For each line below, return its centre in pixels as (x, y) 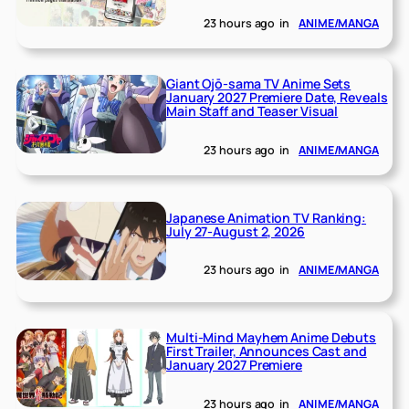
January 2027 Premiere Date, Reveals (277, 98)
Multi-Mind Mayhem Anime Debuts (272, 338)
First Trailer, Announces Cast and (267, 351)
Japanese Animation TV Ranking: (267, 217)
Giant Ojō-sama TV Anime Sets (259, 84)
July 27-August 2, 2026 (236, 231)
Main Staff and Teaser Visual (252, 111)
